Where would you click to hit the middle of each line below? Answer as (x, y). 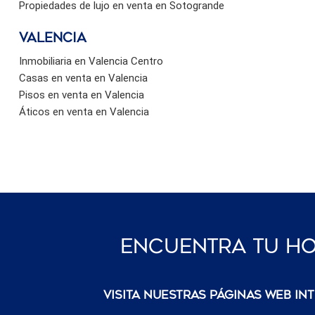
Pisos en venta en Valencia (82, 95)
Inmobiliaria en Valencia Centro (91, 61)
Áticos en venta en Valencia (84, 111)
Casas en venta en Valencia (83, 78)
